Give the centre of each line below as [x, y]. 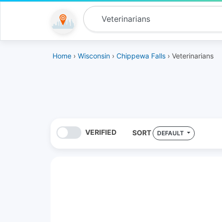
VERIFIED [101, 132]
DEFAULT [171, 133]
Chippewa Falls [141, 56]
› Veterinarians [190, 56]
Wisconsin [94, 56]
